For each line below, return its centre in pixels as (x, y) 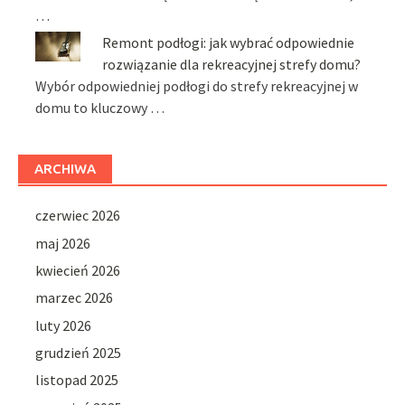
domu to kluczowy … (100, 108)
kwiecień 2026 (78, 270)
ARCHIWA (65, 169)
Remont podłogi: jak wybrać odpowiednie (229, 43)
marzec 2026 (75, 298)
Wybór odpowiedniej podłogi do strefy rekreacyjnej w (197, 86)
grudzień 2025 (79, 353)
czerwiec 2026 (78, 216)
